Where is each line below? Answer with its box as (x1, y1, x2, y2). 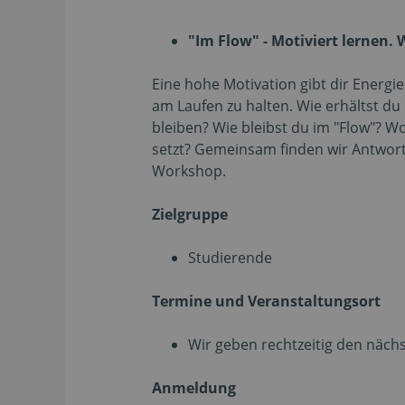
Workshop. (152, 161, 226, 181)
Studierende (188, 248, 272, 268)
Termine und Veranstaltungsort (152, 291, 381, 311)
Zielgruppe (152, 204, 228, 224)
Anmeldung (152, 378, 236, 398)
